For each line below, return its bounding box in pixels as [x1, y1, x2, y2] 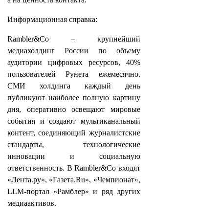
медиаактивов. [7, 199, 56, 207]
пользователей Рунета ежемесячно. [7, 70, 140, 78]
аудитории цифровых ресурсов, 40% [7, 58, 140, 66]
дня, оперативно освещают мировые [7, 105, 140, 113]
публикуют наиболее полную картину [7, 93, 140, 102]
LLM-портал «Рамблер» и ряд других [7, 187, 140, 196]
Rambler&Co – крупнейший [7, 35, 140, 43]
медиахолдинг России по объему [7, 46, 140, 55]
